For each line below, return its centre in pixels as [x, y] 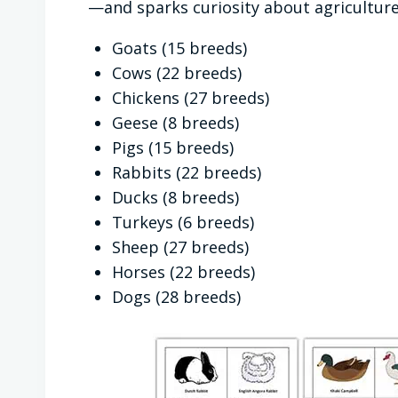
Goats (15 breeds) [179, 48]
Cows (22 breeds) [177, 73]
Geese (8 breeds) [175, 123]
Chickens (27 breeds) [191, 98]
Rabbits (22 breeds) [187, 173]
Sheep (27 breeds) [180, 247]
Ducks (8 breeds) [175, 198]
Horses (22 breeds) [183, 272]
